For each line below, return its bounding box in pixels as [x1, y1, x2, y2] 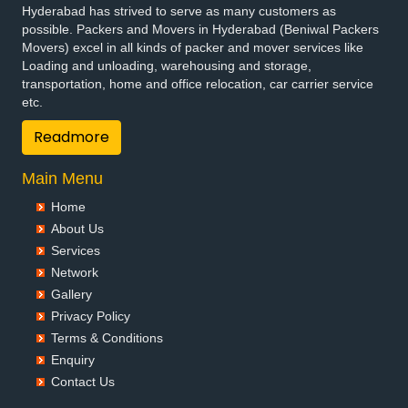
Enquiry [51, 352, 95, 368]
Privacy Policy [51, 309, 130, 324]
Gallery [51, 287, 92, 302]
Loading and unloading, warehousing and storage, [22, 58, 311, 74]
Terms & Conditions [51, 331, 163, 346]
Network [51, 265, 98, 280]
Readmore [34, 127, 109, 148]
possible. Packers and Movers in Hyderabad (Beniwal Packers [22, 22, 379, 37]
